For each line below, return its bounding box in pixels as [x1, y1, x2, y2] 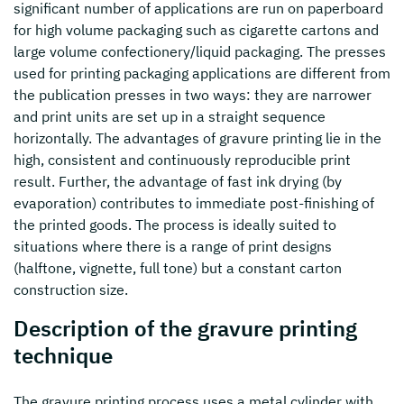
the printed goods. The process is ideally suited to [14, 216, 336, 234]
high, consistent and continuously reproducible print [14, 151, 351, 169]
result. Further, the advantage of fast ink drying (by [14, 172, 342, 190]
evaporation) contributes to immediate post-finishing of [14, 194, 374, 212]
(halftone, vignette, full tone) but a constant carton [14, 259, 342, 277]
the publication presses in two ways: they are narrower [14, 86, 372, 104]
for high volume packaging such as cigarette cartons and [14, 21, 379, 39]
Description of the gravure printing [14, 314, 357, 343]
